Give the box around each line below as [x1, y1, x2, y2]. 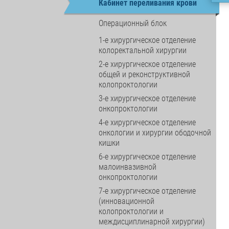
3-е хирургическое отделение [99, 94, 196, 103]
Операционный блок [99, 18, 167, 28]
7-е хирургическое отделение [99, 186, 196, 196]
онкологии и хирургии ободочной [99, 128, 212, 138]
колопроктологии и [99, 207, 164, 216]
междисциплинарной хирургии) [99, 217, 205, 226]
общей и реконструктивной [99, 70, 191, 79]
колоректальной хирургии [99, 45, 187, 55]
